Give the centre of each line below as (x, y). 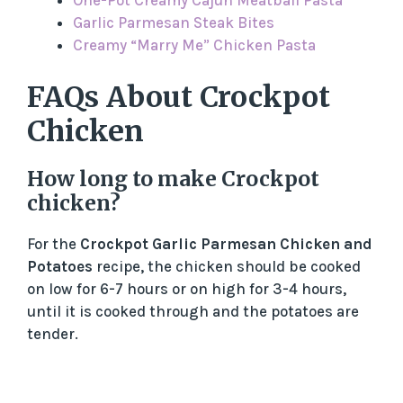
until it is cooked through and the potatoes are (193, 311)
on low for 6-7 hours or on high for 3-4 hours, (187, 288)
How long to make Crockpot (173, 178)
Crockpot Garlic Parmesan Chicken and (226, 243)
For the (54, 243)
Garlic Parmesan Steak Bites (174, 23)
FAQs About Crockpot (179, 97)
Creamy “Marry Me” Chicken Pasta (194, 45)
